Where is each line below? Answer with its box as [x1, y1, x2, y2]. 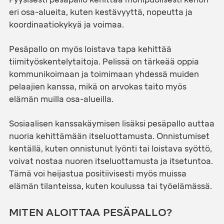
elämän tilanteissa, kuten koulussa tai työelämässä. [8, 181, 212, 191]
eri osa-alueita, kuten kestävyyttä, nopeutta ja [8, 7, 192, 17]
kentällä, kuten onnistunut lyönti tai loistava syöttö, [8, 143, 212, 153]
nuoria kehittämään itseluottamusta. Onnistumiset [8, 131, 209, 141]
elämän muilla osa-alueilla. [8, 94, 113, 104]
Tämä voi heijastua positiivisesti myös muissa [8, 168, 186, 178]
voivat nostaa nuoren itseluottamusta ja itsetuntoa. [8, 156, 213, 166]
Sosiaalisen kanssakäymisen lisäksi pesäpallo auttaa [8, 118, 214, 128]
